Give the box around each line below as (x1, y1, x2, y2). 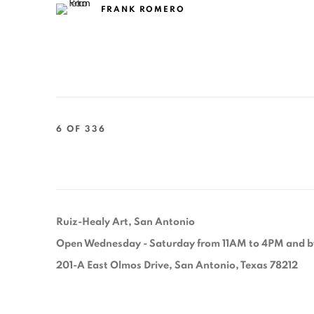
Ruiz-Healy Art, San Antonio (56, 216, 195, 227)
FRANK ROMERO (101, 5, 186, 14)
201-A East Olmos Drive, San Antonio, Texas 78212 (56, 259, 300, 271)
